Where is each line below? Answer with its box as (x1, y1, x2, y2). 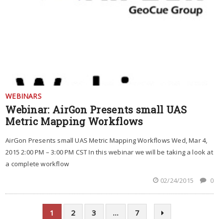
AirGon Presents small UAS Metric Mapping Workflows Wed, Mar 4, (5, 136, 208, 145)
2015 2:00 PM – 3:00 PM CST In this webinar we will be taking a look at (5, 148, 213, 157)
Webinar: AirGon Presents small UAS (5, 103, 187, 116)
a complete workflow (5, 159, 69, 169)
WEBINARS (5, 91, 42, 101)
